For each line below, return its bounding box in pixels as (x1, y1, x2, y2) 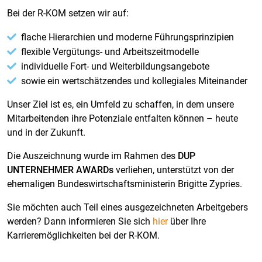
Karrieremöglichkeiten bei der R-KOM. (7, 229, 160, 241)
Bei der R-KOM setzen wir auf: (7, 7, 129, 19)
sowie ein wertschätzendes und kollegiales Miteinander (21, 75, 247, 87)
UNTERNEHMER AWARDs (7, 164, 113, 175)
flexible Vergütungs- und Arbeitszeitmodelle (21, 46, 199, 57)
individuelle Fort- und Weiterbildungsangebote (21, 60, 209, 72)
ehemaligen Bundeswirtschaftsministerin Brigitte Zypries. (7, 178, 242, 189)
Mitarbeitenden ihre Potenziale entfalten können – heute (7, 112, 238, 124)
